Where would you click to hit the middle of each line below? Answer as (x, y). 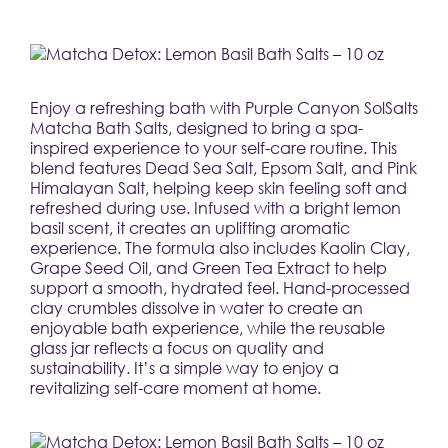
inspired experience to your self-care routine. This (213, 147)
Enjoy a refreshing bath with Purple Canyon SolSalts (224, 107)
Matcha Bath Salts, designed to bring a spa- (196, 127)
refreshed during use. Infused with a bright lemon (215, 207)
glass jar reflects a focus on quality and (177, 347)
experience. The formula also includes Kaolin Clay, (220, 247)
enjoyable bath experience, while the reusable (207, 327)
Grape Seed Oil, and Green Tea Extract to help (208, 267)
